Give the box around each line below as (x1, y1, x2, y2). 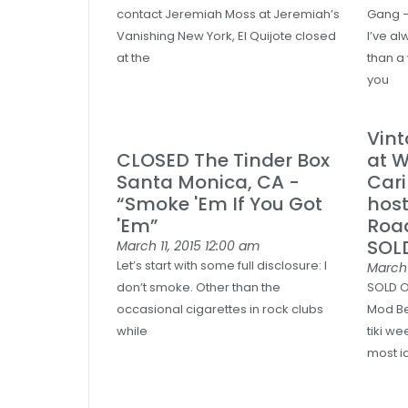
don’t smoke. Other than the (117, 279, 280, 296)
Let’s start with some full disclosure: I (117, 257, 327, 274)
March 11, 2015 (117, 237, 205, 255)
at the (117, 49, 150, 66)
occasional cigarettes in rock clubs (117, 301, 323, 318)
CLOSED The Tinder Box (117, 148, 330, 173)
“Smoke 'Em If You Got (117, 191, 322, 217)
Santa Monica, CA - (117, 169, 300, 195)
